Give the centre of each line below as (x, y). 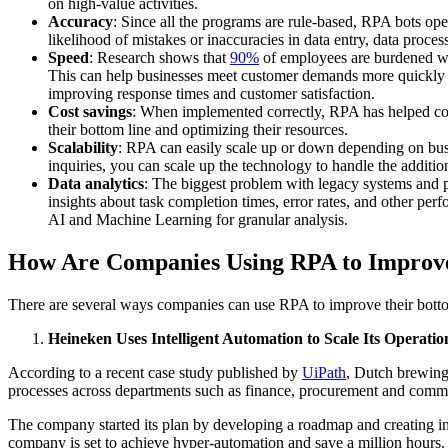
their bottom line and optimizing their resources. (198, 130)
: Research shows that (159, 58)
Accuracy (80, 22)
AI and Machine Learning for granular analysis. (202, 220)
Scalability (83, 148)
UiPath (324, 373)
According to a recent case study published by (155, 373)
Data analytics (96, 184)
